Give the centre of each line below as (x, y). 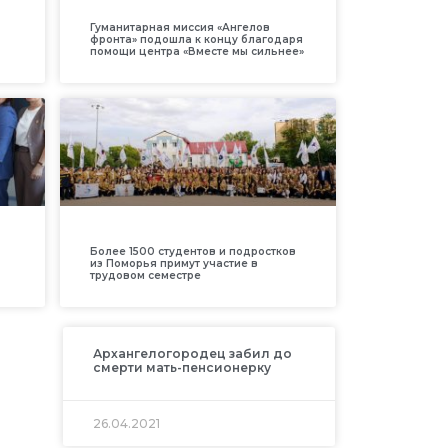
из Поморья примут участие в (173, 263)
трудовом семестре (145, 275)
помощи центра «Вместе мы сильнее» (196, 51)
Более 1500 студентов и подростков (192, 251)
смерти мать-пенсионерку (181, 367)
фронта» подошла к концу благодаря (196, 39)
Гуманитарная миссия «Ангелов (179, 27)
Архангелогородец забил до (192, 353)
